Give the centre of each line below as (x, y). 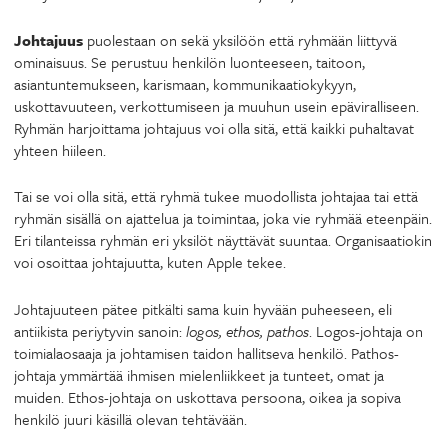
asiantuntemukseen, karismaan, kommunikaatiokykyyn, (185, 83)
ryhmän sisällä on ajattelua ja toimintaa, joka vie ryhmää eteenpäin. (223, 218)
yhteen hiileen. (60, 149)
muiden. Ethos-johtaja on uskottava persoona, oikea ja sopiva (207, 396)
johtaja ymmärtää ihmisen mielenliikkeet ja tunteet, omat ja (199, 374)
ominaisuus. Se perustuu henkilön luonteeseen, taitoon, (189, 61)
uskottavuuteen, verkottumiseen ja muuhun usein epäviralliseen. (216, 105)
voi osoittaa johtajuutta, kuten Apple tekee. (150, 262)
